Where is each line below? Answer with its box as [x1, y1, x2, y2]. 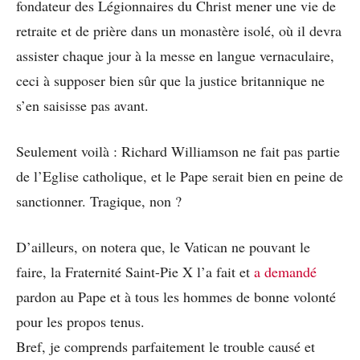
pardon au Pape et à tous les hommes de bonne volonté [16, 287, 336, 307]
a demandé [254, 262, 317, 282]
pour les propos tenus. [16, 312, 145, 332]
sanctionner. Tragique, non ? [16, 191, 182, 211]
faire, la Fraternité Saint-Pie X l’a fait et [16, 262, 254, 282]
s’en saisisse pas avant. [16, 96, 149, 116]
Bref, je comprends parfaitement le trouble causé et [16, 337, 315, 357]
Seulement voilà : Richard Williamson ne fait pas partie [16, 141, 340, 162]
